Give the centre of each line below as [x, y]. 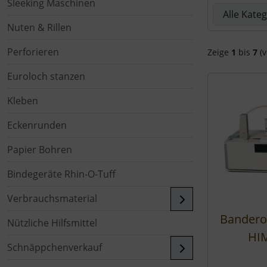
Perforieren [33, 52]
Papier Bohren [40, 150]
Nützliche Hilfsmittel [52, 223]
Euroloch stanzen [46, 76]
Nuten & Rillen [39, 27]
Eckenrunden [37, 125]
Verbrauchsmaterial [52, 198]
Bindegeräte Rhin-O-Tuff [61, 174]
